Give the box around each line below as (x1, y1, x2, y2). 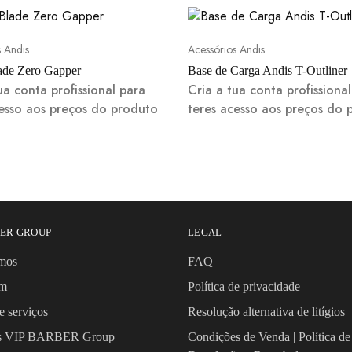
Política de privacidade (188, 280, 300, 293)
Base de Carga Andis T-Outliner (188, 64, 347, 77)
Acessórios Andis (188, 42, 265, 57)
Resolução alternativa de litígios (188, 305, 345, 318)
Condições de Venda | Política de (188, 330, 350, 343)
